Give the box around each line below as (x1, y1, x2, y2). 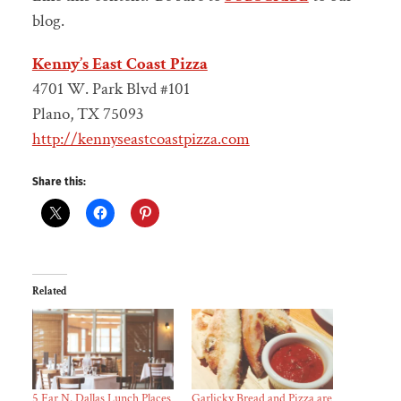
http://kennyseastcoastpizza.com (31, 127, 250, 150)
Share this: (31, 175, 86, 188)
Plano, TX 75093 (31, 102, 144, 125)
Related (31, 285, 67, 299)
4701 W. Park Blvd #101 (31, 77, 190, 100)
